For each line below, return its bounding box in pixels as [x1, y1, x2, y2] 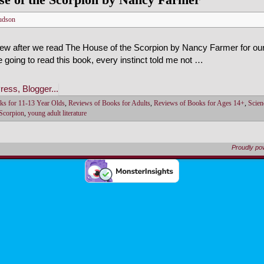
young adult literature [28, 110, 87, 118]
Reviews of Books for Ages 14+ [154, 100, 245, 108]
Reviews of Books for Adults [68, 100, 150, 108]
